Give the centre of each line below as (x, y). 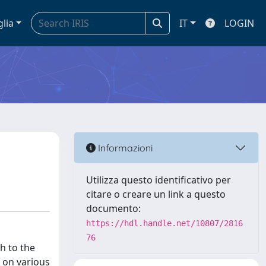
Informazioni (124, 148)
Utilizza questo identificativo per (159, 180)
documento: (113, 208)
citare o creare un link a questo (156, 194)
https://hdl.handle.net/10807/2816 (164, 223)
